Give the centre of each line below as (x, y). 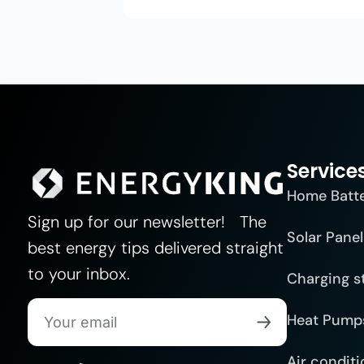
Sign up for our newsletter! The (147, 221)
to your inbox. (78, 273)
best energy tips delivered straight (155, 247)
